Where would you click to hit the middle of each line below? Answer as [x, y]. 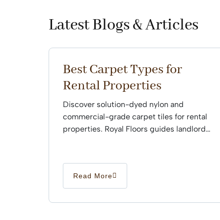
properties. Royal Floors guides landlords [136, 129]
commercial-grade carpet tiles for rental [135, 117]
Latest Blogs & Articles [124, 26]
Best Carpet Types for [123, 70]
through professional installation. [121, 141]
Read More [93, 176]
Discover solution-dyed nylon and [123, 105]
